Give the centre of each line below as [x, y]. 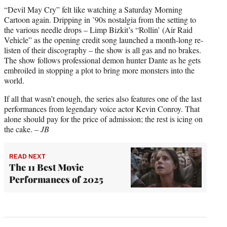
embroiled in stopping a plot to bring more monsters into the [99, 70]
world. [14, 80]
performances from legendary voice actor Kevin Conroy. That [102, 108]
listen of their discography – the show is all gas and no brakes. [103, 50]
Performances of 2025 [56, 180]
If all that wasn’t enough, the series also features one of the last [103, 98]
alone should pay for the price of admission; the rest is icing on [103, 119]
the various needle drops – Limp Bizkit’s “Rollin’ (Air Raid [98, 29]
